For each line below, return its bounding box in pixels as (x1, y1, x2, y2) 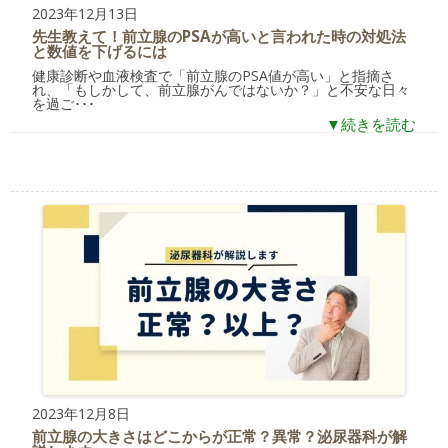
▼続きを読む (325, 114, 416, 136)
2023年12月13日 (32, 4, 139, 24)
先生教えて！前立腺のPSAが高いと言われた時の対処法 (32, 26, 407, 48)
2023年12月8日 (32, 404, 131, 424)
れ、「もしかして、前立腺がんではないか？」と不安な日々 (32, 80, 411, 100)
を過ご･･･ (32, 94, 96, 114)
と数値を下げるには (32, 41, 168, 63)
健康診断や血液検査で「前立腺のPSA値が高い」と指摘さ (32, 66, 395, 86)
